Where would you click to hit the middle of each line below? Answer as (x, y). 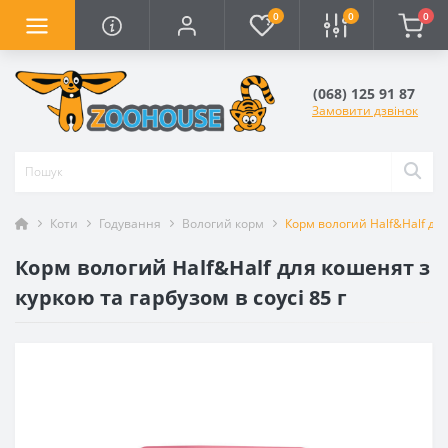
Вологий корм (223, 223)
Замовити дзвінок (365, 111)
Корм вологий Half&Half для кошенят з (223, 267)
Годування (130, 223)
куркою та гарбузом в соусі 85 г (181, 297)
